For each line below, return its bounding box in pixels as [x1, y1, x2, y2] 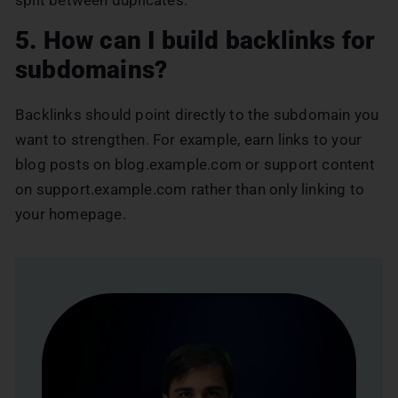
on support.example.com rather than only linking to [15, 179, 365, 198]
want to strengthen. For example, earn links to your [15, 130, 362, 148]
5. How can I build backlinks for [15, 25, 376, 55]
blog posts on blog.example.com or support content [15, 155, 375, 173]
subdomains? [15, 54, 168, 84]
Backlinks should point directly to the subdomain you [15, 105, 379, 123]
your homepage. [15, 204, 126, 223]
